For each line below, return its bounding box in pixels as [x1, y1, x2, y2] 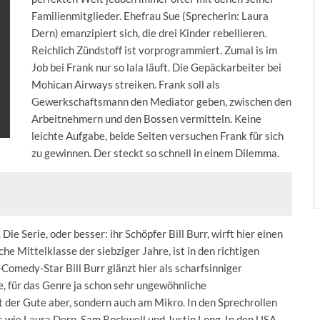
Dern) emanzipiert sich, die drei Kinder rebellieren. [31, 26, 266, 40]
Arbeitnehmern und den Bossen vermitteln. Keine [31, 112, 261, 126]
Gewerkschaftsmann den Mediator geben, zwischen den [31, 95, 291, 109]
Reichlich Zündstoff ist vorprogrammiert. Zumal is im [31, 44, 277, 57]
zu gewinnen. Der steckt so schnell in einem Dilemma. [31, 146, 279, 160]
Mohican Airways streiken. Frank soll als [31, 78, 220, 91]
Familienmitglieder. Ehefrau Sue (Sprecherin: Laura [31, 9, 269, 23]
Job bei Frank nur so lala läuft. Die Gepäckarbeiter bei [31, 61, 281, 74]
